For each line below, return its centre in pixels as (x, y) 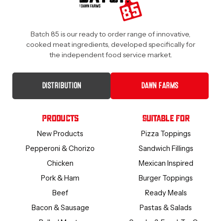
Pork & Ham (60, 178)
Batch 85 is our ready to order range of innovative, (110, 34)
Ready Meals (166, 193)
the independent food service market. (110, 55)
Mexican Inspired (166, 163)
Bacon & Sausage (60, 207)
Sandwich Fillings (166, 148)
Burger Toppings (166, 178)
